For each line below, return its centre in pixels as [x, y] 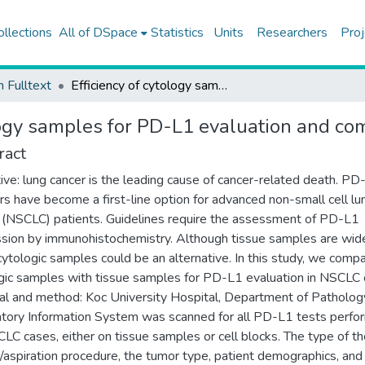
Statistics [177, 33]
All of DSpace [98, 33]
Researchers [292, 33]
